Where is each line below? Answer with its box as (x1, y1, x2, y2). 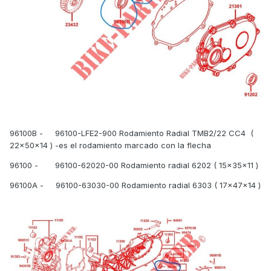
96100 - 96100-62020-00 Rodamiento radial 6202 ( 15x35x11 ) (10, 160, 261, 171)
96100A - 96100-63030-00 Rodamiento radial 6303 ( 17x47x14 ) (10, 180, 261, 191)
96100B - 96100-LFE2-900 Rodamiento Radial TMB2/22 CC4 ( (10, 128, 253, 139)
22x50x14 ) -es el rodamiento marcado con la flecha (10, 140, 211, 151)
